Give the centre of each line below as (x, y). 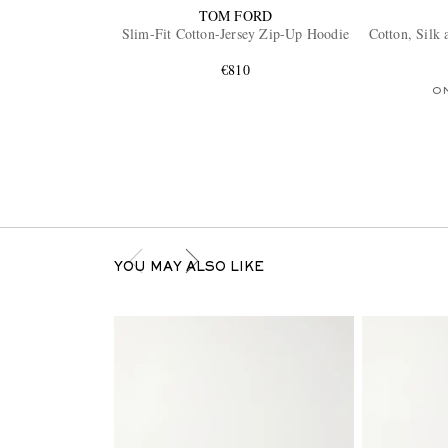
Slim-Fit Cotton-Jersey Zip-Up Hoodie (235, 34)
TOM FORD (235, 16)
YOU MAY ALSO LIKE (188, 268)
